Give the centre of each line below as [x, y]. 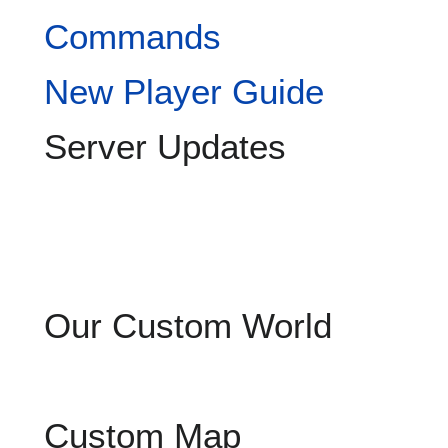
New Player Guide [184, 92]
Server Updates [165, 147]
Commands [132, 37]
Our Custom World [188, 326]
